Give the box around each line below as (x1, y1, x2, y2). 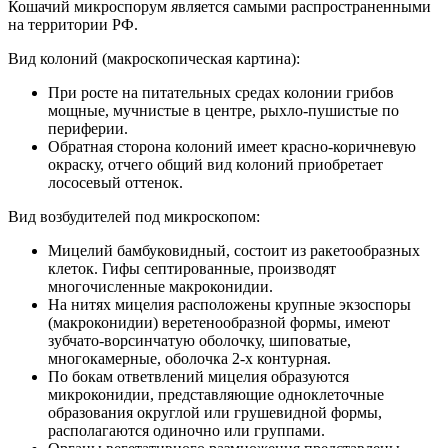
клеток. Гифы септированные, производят (48, 260, 336, 278)
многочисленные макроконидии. (48, 278, 273, 296)
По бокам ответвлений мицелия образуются (48, 368, 349, 386)
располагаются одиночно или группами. (48, 422, 325, 440)
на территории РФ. (8, 16, 138, 34)
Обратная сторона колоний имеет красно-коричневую (48, 138, 416, 156)
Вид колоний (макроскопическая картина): (8, 50, 300, 68)
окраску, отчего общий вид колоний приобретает (48, 156, 383, 174)
